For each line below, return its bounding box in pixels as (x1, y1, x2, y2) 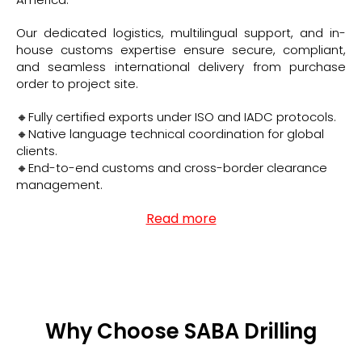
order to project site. (16, 74, 138, 92)
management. (16, 175, 103, 193)
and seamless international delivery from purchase (16, 57, 346, 75)
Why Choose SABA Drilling (45, 316, 317, 346)
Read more (145, 208, 217, 228)
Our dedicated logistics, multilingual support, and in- (16, 23, 346, 41)
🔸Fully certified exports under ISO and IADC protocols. (16, 107, 336, 125)
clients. (16, 141, 57, 159)
